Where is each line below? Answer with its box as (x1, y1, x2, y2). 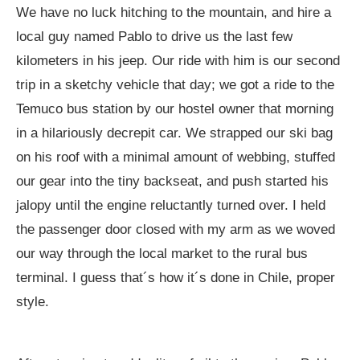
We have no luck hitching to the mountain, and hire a (16, 5, 331, 21)
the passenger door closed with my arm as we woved (16, 222, 335, 238)
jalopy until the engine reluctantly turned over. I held (16, 198, 325, 214)
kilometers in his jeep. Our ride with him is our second (16, 53, 340, 69)
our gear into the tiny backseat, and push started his (16, 174, 329, 190)
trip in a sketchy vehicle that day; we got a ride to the (16, 77, 334, 93)
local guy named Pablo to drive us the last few (16, 29, 292, 45)
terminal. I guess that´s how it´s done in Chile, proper (16, 270, 335, 286)
